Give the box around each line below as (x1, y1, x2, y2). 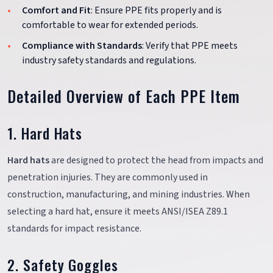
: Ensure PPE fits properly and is (91, 4, 222, 18)
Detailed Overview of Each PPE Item (7, 84, 241, 107)
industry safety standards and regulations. (22, 53, 196, 67)
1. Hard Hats (7, 122, 83, 144)
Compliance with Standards (22, 38, 142, 52)
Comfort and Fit (22, 4, 91, 18)
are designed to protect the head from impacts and (49, 153, 263, 167)
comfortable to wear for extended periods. (22, 18, 198, 32)
